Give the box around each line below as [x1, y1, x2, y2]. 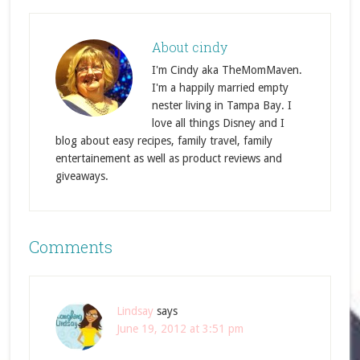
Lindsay [116, 305, 153, 317]
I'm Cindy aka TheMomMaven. [151, 63, 302, 76]
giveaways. [55, 170, 108, 182]
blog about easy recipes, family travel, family [55, 134, 272, 147]
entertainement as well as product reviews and [55, 152, 282, 165]
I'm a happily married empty [151, 81, 288, 94]
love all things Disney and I [151, 117, 284, 129]
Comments [28, 236, 112, 257]
